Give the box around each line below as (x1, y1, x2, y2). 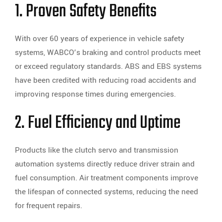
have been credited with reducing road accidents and (15, 75, 196, 86)
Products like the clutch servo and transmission (15, 145, 178, 156)
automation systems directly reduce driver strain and (15, 159, 195, 170)
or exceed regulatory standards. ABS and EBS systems (15, 61, 202, 72)
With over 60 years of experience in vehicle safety (15, 33, 184, 45)
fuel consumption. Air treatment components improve (15, 172, 198, 184)
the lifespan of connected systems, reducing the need (15, 186, 198, 198)
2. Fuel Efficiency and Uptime (15, 109, 180, 138)
